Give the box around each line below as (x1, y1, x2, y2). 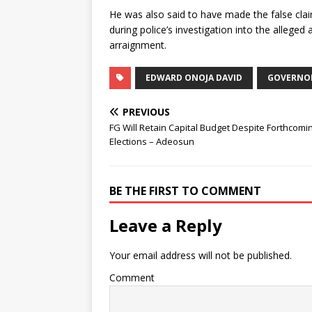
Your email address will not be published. (109, 248, 292, 262)
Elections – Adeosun (109, 134, 194, 148)
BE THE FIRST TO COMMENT (109, 182, 261, 198)
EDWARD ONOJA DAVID (146, 71, 242, 84)
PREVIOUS (123, 104, 170, 118)
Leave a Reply (109, 213, 222, 237)
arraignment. (109, 38, 166, 52)
